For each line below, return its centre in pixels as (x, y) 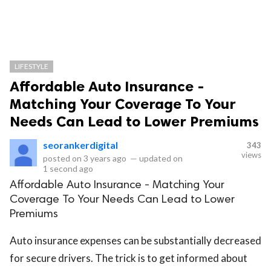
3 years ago (105, 158)
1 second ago (68, 168)
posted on (63, 158)
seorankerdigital (80, 145)
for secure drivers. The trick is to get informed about (129, 258)
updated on (160, 158)
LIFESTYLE (31, 66)
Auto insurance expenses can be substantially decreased (135, 240)
